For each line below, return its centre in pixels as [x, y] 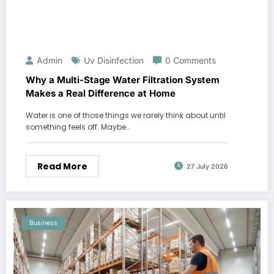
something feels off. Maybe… [78, 127]
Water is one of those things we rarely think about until [126, 115]
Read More [62, 166]
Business [43, 223]
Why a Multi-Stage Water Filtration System [123, 80]
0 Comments [191, 60]
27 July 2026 [207, 167]
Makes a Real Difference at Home [101, 93]
